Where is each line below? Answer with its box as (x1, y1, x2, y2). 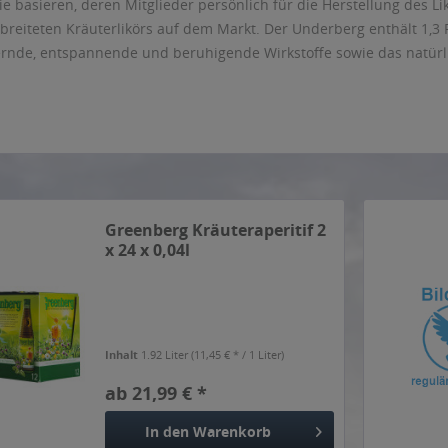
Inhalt (105, 347, 142, 363)
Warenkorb (192, 422, 271, 442)
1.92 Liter (141, 347, 192, 363)
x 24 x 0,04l (105, 239, 191, 262)
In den (144, 422, 189, 442)
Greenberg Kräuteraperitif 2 (105, 219, 327, 242)
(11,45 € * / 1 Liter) (191, 347, 285, 363)
